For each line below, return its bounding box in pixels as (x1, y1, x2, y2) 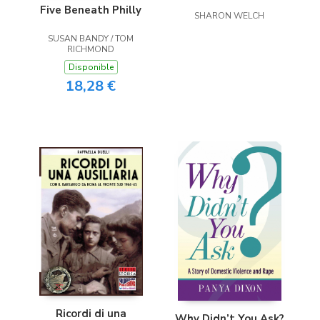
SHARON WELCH (194, 9, 264, 21)
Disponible (68, 61, 114, 73)
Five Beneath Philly (40, 2, 141, 17)
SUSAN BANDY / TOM (48, 32, 134, 44)
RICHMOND (67, 43, 114, 55)
